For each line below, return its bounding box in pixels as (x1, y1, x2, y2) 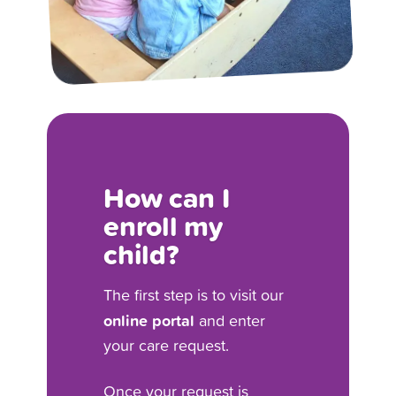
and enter (194, 308, 266, 331)
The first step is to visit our (103, 283, 285, 306)
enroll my (103, 204, 224, 247)
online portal (103, 308, 195, 331)
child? (103, 232, 179, 275)
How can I (103, 176, 230, 218)
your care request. (103, 333, 230, 356)
